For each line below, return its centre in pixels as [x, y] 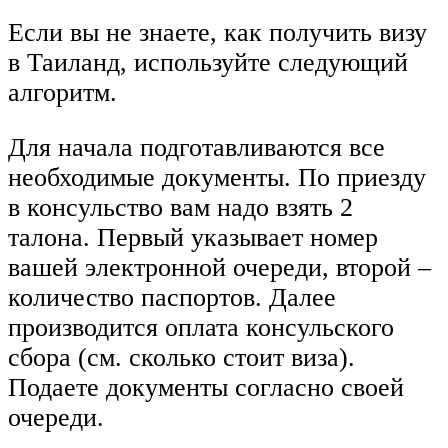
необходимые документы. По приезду [217, 178]
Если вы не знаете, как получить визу [217, 32]
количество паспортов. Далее [172, 298]
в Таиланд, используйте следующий [208, 62]
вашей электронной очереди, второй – [219, 268]
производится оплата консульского [201, 328]
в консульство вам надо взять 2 [180, 208]
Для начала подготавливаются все [196, 148]
